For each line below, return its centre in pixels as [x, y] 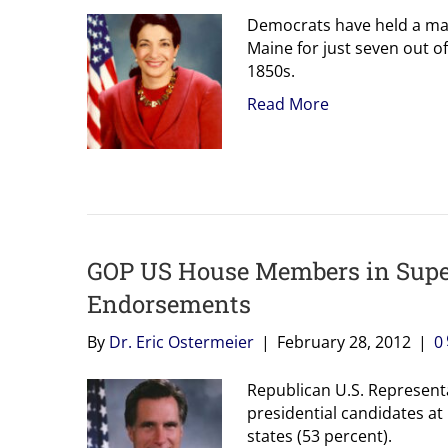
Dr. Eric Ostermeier [181, 341]
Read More [288, 103]
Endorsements [169, 303]
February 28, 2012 [344, 341]
